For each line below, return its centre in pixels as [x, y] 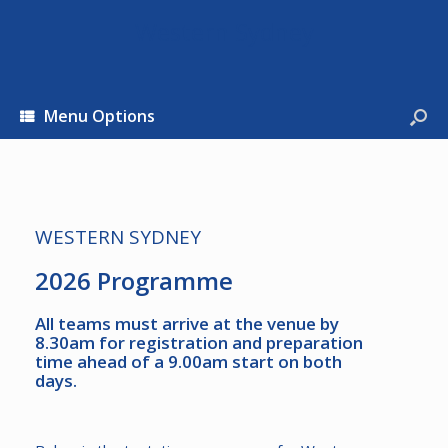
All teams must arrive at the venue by [187, 323]
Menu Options [99, 116]
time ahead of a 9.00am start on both [188, 361]
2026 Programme [134, 280]
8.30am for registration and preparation [199, 342]
